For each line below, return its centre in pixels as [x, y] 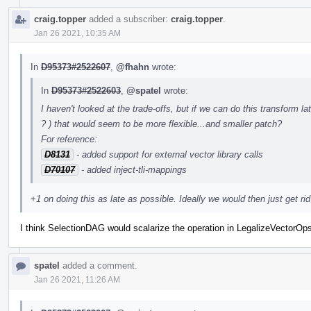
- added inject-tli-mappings [133, 169]
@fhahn [133, 67]
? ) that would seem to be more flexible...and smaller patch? [161, 124]
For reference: [69, 139]
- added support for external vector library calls [168, 154]
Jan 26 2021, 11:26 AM [77, 279]
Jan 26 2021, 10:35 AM [77, 33]
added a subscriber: [128, 19]
